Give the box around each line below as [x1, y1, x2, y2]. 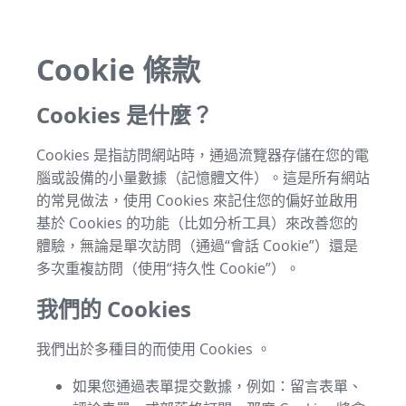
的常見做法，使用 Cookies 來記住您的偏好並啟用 [36, 189, 358, 210]
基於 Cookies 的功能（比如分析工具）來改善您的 [36, 212, 358, 233]
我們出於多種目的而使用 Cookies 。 [36, 338, 271, 359]
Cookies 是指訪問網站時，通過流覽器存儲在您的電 [36, 144, 369, 165]
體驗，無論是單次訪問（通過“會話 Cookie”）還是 [36, 235, 358, 256]
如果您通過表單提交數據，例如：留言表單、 [72, 375, 362, 396]
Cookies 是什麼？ [36, 99, 213, 130]
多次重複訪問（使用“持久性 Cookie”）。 [36, 257, 300, 278]
